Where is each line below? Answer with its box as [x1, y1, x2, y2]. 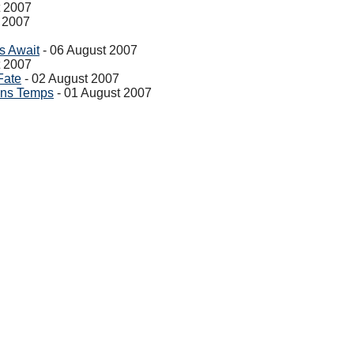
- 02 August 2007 [21, 72, 119, 85]
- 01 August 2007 [54, 86, 152, 100]
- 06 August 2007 [40, 43, 137, 57]
